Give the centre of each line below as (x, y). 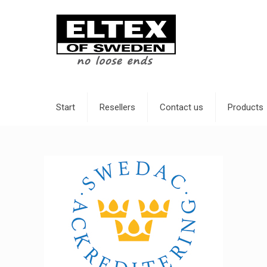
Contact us (181, 107)
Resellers (117, 107)
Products (246, 107)
